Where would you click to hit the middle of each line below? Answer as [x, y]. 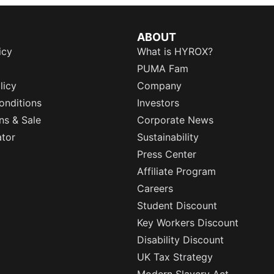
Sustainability [168, 137]
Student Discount [177, 206]
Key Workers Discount [188, 223]
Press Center [167, 154]
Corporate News [175, 120]
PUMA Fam [163, 69]
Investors [158, 103]
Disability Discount [180, 240]
